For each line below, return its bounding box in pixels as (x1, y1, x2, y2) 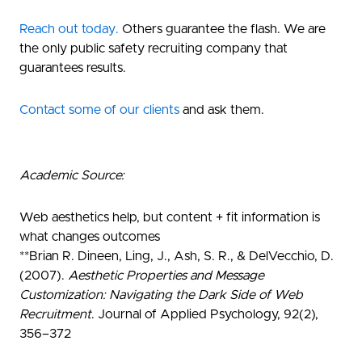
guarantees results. (19, 61, 126, 74)
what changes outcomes (19, 229, 160, 243)
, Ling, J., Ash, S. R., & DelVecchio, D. (119, 249, 334, 263)
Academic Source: (19, 168, 124, 182)
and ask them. (179, 103, 264, 116)
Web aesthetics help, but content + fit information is (19, 210, 320, 224)
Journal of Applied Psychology (98, 307, 277, 321)
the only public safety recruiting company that (19, 41, 288, 55)
